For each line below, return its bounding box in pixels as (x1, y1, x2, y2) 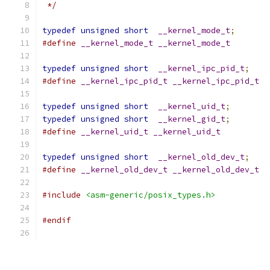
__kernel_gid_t (158, 114, 225, 124)
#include (42, 190, 81, 200)
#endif (42, 215, 71, 225)
